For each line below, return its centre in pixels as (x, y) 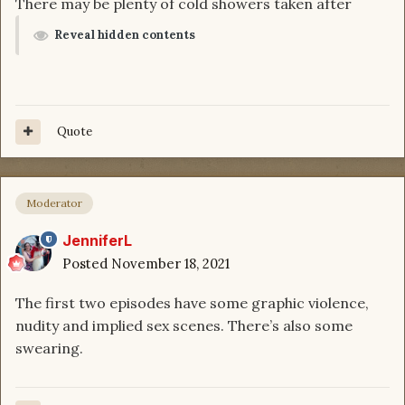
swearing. (51, 348)
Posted (87, 263)
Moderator (54, 202)
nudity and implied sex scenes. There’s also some (184, 325)
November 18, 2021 (170, 263)
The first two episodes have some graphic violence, (192, 302)
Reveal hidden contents (125, 35)
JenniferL (97, 240)
